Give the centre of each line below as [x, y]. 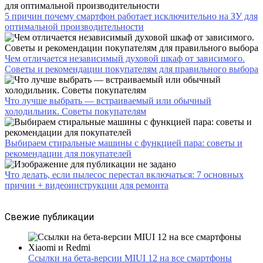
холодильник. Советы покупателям [75, 111]
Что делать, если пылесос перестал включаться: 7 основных [124, 174]
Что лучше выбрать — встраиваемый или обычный [108, 100]
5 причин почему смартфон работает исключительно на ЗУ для [131, 16]
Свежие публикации [49, 217]
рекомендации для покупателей [68, 153]
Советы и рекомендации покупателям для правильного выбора [131, 69]
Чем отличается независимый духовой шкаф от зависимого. [125, 58]
